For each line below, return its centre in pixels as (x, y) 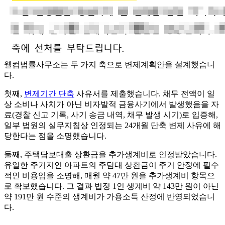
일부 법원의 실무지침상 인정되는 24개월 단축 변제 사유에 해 (113, 126)
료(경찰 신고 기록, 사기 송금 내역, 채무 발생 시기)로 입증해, (111, 115)
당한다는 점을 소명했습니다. (55, 136)
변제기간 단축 (49, 94)
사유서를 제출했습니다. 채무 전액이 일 (145, 94)
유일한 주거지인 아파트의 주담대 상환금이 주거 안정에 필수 (111, 165)
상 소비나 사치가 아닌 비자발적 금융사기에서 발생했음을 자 (111, 104)
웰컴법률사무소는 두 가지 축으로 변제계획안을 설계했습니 (109, 65)
